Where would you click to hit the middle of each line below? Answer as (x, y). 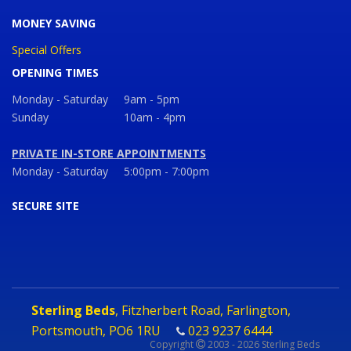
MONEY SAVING (54, 23)
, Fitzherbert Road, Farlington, (203, 310)
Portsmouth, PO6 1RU (104, 330)
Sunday (30, 117)
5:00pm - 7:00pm (166, 171)
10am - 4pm (155, 117)
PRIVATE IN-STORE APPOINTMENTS (109, 153)
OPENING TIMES (55, 72)
